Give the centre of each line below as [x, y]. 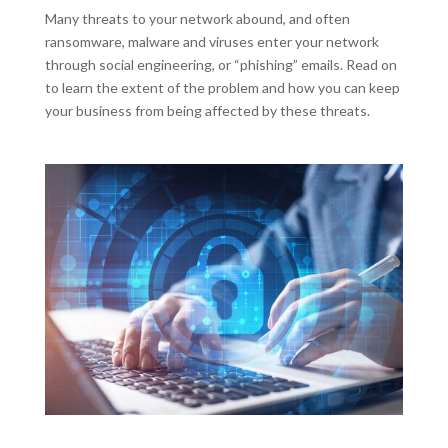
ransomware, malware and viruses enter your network [211, 42]
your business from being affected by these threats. [208, 111]
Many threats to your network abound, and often [197, 19]
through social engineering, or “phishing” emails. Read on [220, 65]
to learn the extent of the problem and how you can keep [222, 88]
